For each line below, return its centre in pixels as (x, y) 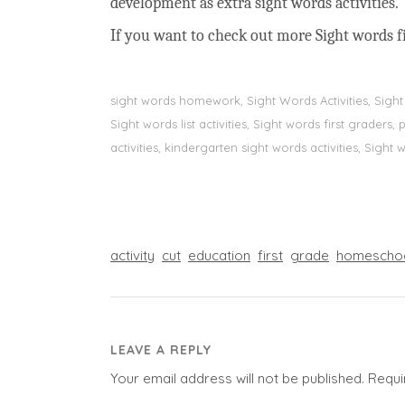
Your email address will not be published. (237, 378)
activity (132, 255)
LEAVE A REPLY (161, 350)
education (219, 255)
